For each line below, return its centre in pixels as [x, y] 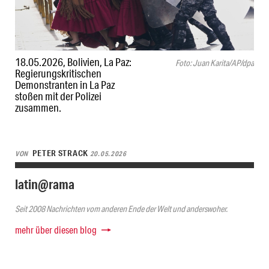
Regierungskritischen [58, 74]
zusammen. [38, 108]
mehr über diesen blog [56, 230]
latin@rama [45, 184]
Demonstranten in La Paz [65, 85]
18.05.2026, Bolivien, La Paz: [73, 62]
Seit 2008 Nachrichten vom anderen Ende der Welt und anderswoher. [121, 209]
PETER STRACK [60, 153]
